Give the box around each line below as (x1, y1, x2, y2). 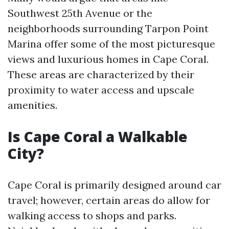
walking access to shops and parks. (8, 209, 176, 222)
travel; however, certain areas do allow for (8, 194, 210, 207)
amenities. (8, 99, 57, 111)
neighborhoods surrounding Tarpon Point (8, 22, 209, 35)
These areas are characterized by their (8, 68, 194, 81)
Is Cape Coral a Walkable (8, 127, 188, 146)
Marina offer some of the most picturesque (8, 37, 215, 50)
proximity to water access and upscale (8, 83, 194, 96)
